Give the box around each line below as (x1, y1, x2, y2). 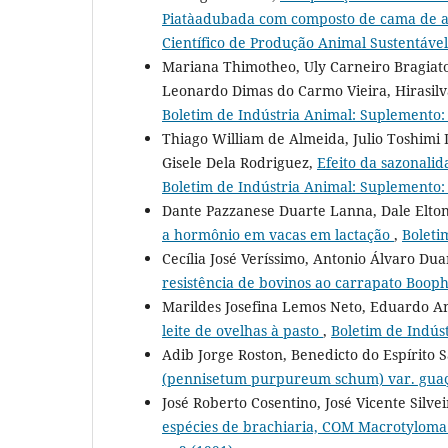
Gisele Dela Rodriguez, (162, 153, 317, 173)
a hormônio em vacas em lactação (162, 225, 394, 245)
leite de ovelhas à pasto (162, 321, 323, 341)
